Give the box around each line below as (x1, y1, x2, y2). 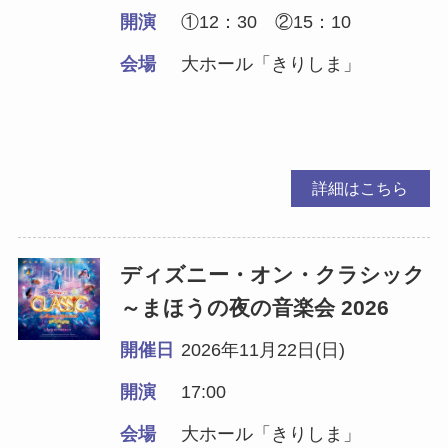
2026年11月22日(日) (181, 339, 346, 360)
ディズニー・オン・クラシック (120, 262, 426, 286)
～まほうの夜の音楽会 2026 (120, 295, 390, 319)
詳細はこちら (312, 178, 409, 197)
